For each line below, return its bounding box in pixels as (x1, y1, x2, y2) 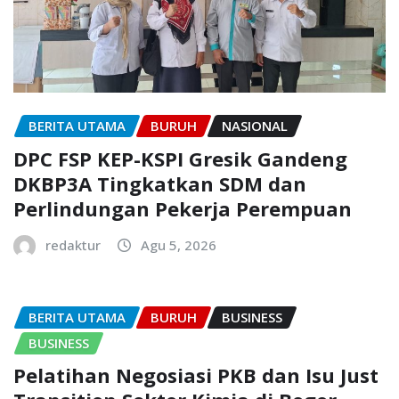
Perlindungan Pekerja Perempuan (13, 194, 352, 222)
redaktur (45, 235, 101, 254)
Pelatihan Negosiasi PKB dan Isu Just (13, 362, 379, 389)
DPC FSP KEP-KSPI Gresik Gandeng (13, 144, 347, 172)
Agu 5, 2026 (141, 235, 216, 254)
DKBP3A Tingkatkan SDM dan (13, 169, 306, 197)
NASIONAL (222, 117, 288, 135)
